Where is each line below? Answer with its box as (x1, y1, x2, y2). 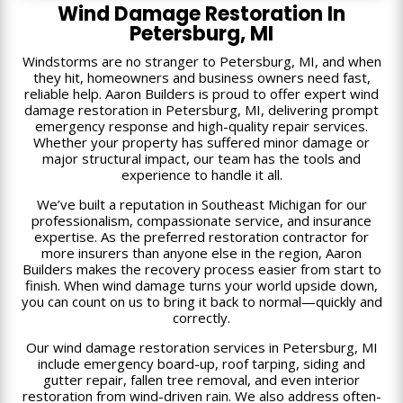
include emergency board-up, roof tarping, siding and (38, 354, 365, 372)
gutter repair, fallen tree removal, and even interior (43, 370, 360, 389)
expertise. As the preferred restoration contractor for (34, 227, 369, 246)
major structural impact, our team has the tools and (42, 148, 361, 167)
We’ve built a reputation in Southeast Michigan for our (36, 194, 367, 213)
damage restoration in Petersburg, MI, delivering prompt (24, 100, 379, 119)
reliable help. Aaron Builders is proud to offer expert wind (24, 84, 379, 103)
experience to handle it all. (121, 165, 282, 184)
